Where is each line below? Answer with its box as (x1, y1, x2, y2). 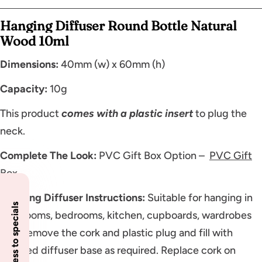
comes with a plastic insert (61, 106, 193, 120)
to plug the (195, 106, 247, 120)
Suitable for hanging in (147, 191, 253, 204)
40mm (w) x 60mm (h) (58, 57, 165, 71)
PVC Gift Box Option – (99, 149, 209, 162)
